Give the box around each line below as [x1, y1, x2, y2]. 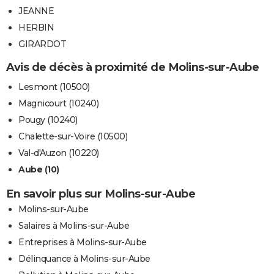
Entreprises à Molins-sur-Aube [18, 236, 147, 248]
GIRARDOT [18, 38, 66, 50]
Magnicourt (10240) [18, 97, 98, 109]
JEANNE [18, 5, 54, 17]
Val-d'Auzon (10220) [18, 147, 99, 158]
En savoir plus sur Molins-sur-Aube [6, 187, 195, 201]
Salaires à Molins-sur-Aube [18, 220, 129, 231]
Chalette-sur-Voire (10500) [18, 130, 127, 142]
